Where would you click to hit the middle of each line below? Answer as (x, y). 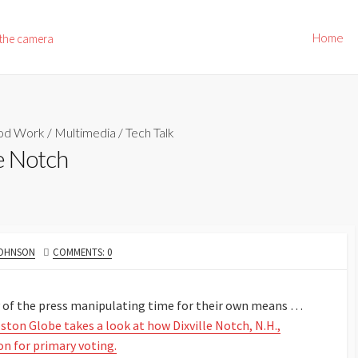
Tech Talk (150, 133)
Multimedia (85, 133)
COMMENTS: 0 (83, 251)
